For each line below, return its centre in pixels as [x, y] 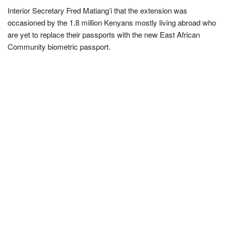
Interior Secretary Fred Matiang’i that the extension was [97, 10]
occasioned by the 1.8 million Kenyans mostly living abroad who [112, 22]
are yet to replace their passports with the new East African [104, 34]
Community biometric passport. [59, 46]
